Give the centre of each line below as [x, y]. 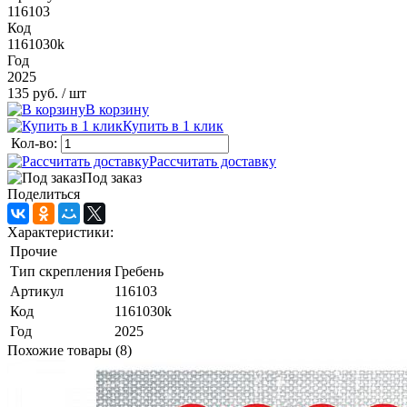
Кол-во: [36, 144]
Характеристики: [60, 233]
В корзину [117, 110]
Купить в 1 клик [173, 126]
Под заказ [112, 178]
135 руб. [33, 94]
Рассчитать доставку [213, 162]
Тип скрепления [60, 272]
